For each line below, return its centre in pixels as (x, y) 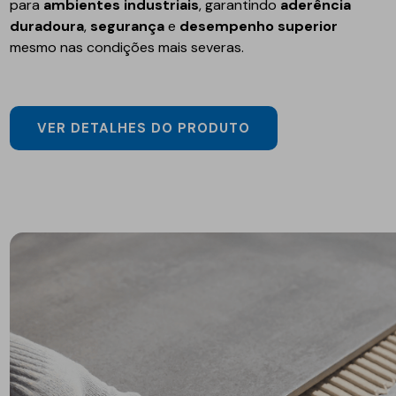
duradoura (47, 26)
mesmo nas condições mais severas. (127, 47)
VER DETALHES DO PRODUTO (144, 128)
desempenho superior (259, 26)
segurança (128, 26)
